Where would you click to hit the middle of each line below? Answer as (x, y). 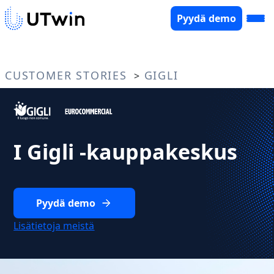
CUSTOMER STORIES (68, 75)
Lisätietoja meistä (54, 225)
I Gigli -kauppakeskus (126, 151)
